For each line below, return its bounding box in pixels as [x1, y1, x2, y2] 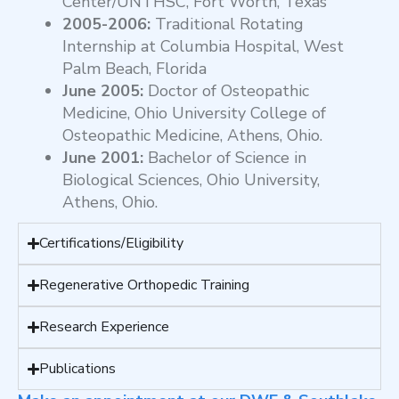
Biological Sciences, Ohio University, [62, 169, 320, 191]
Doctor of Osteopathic [143, 80, 309, 102]
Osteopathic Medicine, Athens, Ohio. [62, 125, 322, 147]
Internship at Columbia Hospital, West [62, 36, 344, 58]
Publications [39, 359, 117, 379]
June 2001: [62, 147, 143, 169]
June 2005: [62, 80, 143, 102]
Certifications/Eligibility [39, 233, 184, 254]
